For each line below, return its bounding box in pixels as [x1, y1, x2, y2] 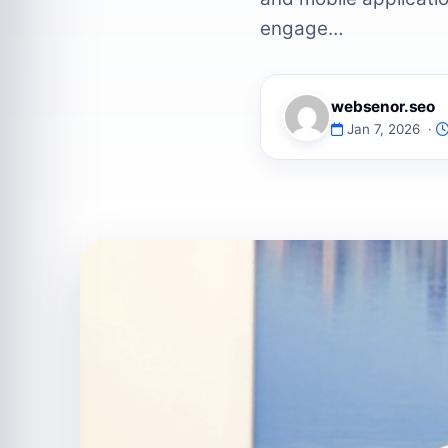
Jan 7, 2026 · [347, 120, 436, 137]
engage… [260, 17, 343, 40]
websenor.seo [331, 96, 436, 116]
